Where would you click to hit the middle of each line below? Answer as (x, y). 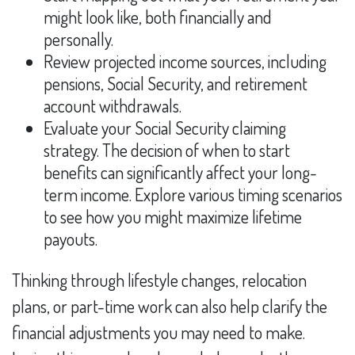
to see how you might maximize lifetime (173, 216)
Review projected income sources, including (185, 61)
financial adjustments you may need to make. (158, 332)
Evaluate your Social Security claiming (165, 128)
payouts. (71, 239)
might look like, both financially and (158, 17)
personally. (78, 39)
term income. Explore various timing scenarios (193, 194)
